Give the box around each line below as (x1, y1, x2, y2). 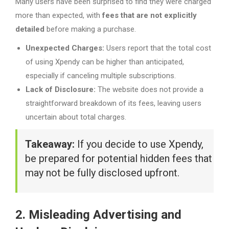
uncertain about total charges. (26, 112, 126, 122)
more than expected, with (15, 10, 102, 20)
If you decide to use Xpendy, (75, 138, 203, 150)
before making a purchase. (44, 24, 136, 34)
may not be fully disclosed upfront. (25, 166, 179, 179)
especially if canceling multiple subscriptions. (26, 71, 176, 80)
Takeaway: (25, 138, 75, 150)
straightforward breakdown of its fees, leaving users (26, 98, 201, 108)
